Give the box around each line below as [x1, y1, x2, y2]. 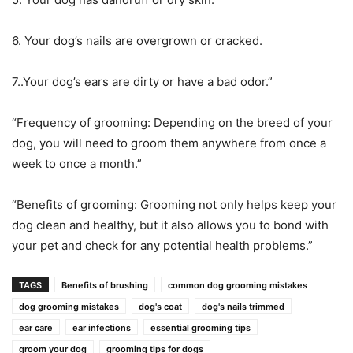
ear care [19, 322, 53, 334]
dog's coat [139, 301, 182, 313]
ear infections [72, 322, 131, 334]
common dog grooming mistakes [168, 280, 307, 292]
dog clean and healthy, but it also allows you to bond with [12, 217, 329, 233]
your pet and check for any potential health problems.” [12, 238, 313, 254]
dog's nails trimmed [202, 301, 284, 313]
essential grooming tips [150, 322, 251, 334]
